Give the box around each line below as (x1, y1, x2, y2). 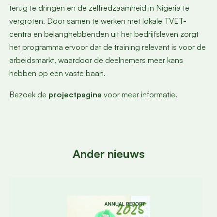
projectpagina (48, 89, 102, 99)
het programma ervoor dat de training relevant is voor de (9, 42, 206, 52)
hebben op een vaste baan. (9, 68, 106, 78)
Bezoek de (9, 89, 48, 99)
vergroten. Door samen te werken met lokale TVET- (9, 16, 186, 26)
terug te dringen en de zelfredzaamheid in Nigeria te (9, 3, 189, 13)
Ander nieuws (72, 146, 145, 161)
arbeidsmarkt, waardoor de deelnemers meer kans (9, 55, 183, 65)
